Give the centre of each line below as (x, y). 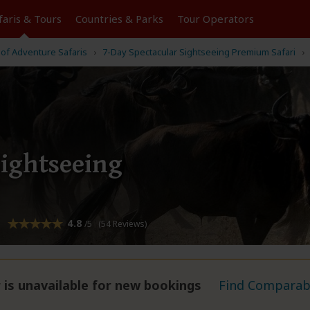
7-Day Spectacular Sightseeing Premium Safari (199, 52)
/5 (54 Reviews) (115, 224)
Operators (228, 19)
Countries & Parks (119, 19)
